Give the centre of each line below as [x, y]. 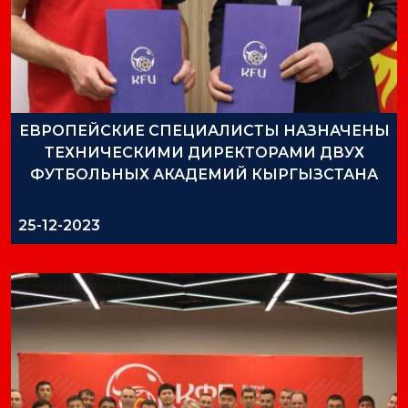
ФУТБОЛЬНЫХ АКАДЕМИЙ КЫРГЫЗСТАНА [204, 174]
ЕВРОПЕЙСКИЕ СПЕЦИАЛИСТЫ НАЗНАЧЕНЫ [204, 131]
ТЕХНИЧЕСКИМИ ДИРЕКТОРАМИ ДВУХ [204, 153]
